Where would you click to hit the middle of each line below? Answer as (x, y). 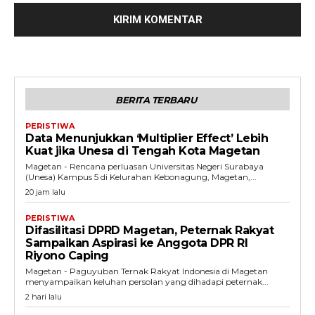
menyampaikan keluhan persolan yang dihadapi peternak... (147, 282)
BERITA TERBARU (156, 100)
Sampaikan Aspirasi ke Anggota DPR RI (136, 243)
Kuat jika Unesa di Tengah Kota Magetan (142, 151)
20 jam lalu (45, 192)
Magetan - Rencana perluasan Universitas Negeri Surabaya (144, 166)
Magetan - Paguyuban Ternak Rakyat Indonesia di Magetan (147, 271)
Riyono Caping (67, 256)
